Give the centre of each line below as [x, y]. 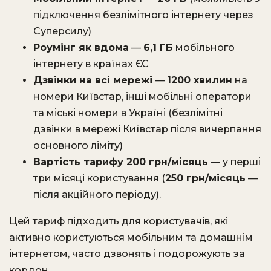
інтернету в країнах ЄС [91, 64]
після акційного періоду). [97, 194]
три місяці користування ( [99, 178]
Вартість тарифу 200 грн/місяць [121, 162]
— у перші [234, 162]
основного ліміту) [78, 145]
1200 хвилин [200, 80]
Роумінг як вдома [81, 47]
